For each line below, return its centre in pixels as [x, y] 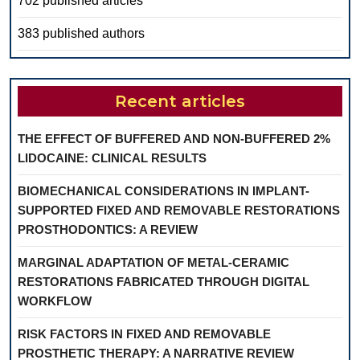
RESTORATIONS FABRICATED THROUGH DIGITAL [164, 282]
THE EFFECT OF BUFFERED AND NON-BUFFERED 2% [174, 139]
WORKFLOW [55, 301]
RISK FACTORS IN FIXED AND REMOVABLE [144, 334]
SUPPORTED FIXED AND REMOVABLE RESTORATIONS [179, 210]
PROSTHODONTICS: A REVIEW [108, 229]
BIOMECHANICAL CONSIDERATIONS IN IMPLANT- [164, 191]
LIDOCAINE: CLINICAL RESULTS [112, 158]
